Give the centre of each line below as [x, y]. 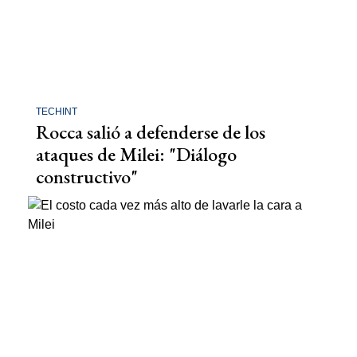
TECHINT [57, 112]
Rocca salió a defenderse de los [151, 132]
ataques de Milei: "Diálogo [136, 155]
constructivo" [87, 177]
